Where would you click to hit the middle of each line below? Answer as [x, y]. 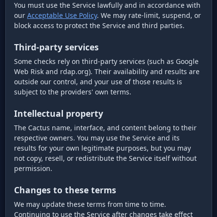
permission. [33, 169]
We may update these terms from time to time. [90, 204]
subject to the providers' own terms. [73, 92]
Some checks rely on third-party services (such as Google [106, 62]
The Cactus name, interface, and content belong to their [105, 128]
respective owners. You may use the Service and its [97, 138]
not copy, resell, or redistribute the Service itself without [105, 158]
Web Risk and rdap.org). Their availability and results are [107, 72]
